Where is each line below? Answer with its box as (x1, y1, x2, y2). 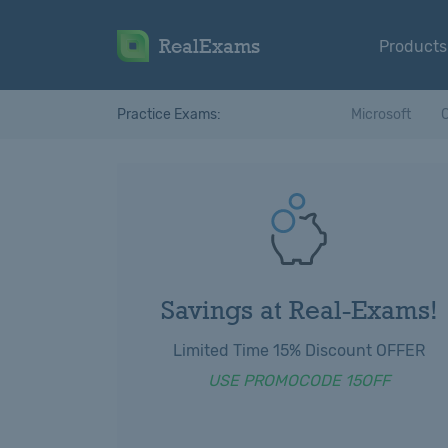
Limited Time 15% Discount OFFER (173, 341, 425, 360)
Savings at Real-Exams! (160, 294, 438, 325)
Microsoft (351, 106, 411, 123)
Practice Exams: (117, 106, 221, 123)
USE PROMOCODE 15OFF (208, 371, 390, 390)
